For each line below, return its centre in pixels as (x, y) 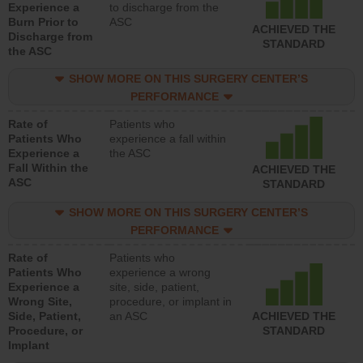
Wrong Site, (40, 301)
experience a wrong (160, 272)
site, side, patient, (154, 286)
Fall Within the (48, 167)
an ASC (128, 316)
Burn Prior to (43, 21)
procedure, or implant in (171, 301)
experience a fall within (168, 138)
